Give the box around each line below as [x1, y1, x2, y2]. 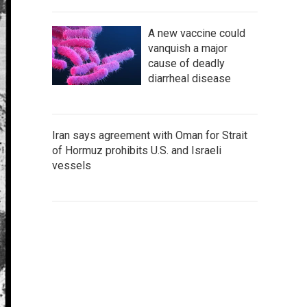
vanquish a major [148, 41, 228, 55]
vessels [52, 158, 91, 172]
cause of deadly [148, 56, 225, 70]
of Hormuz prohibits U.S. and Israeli [52, 143, 221, 157]
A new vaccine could [148, 26, 245, 40]
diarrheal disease [148, 71, 231, 85]
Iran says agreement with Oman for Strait [52, 128, 247, 142]
